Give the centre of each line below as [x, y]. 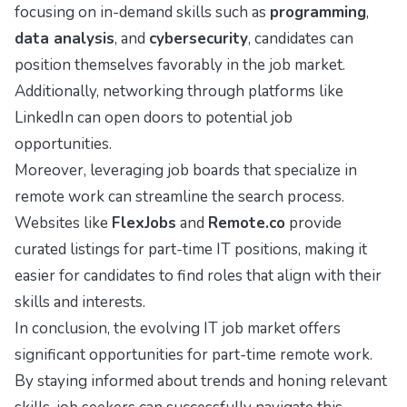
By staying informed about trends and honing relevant [201, 381]
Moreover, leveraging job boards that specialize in [186, 170]
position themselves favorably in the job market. [180, 65]
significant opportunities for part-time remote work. [194, 354]
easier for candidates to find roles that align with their [198, 275]
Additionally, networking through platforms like [179, 91]
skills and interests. [80, 302]
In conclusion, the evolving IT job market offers [178, 328]
